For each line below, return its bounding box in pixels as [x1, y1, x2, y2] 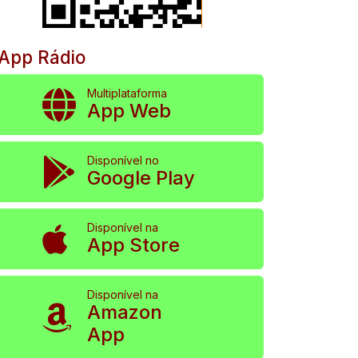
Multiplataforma [86, 86, 167, 100]
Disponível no [86, 153, 159, 167]
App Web [86, 99, 171, 122]
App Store [86, 233, 180, 257]
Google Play [86, 166, 195, 189]
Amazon [86, 300, 162, 324]
